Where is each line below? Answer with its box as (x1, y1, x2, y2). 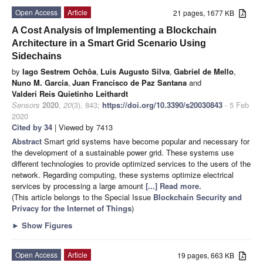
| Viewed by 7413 (52, 122, 113, 133)
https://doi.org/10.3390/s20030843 (102, 99, 222, 111)
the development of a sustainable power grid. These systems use (12, 147, 234, 159)
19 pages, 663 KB (177, 250, 240, 261)
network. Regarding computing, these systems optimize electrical (12, 169, 234, 181)
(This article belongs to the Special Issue (12, 191, 153, 203)
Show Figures (19, 220, 72, 231)
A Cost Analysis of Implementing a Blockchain (12, 25, 217, 36)
